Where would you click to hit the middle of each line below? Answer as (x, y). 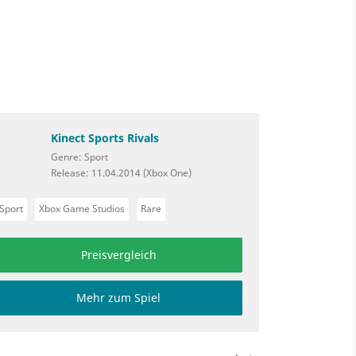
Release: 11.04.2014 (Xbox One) (121, 173)
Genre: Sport (79, 157)
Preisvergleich (118, 255)
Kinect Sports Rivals (104, 138)
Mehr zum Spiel (119, 298)
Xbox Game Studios (81, 209)
